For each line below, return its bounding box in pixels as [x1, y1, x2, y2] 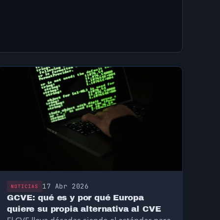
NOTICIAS [11, 183, 39, 190]
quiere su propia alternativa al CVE [7, 204, 161, 214]
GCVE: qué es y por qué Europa [7, 193, 144, 203]
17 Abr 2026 [42, 182, 89, 191]
